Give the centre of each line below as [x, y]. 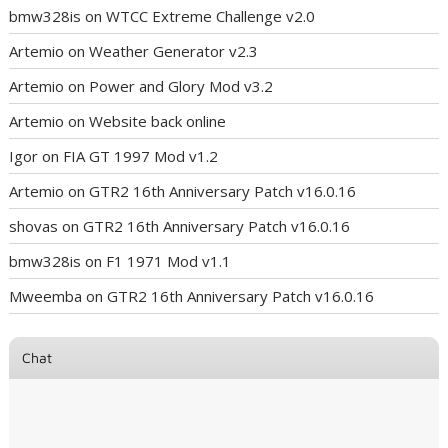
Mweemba [46, 296]
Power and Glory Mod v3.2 [181, 86]
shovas [34, 226]
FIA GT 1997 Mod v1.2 [141, 156]
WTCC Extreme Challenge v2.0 [211, 16]
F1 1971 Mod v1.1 [169, 261]
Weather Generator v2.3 [174, 51]
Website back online [158, 121]
